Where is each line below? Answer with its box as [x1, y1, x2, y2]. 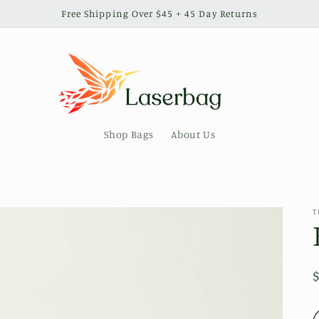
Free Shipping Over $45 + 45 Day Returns [61, 7, 258, 19]
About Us [171, 128, 216, 141]
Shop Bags [103, 128, 154, 141]
